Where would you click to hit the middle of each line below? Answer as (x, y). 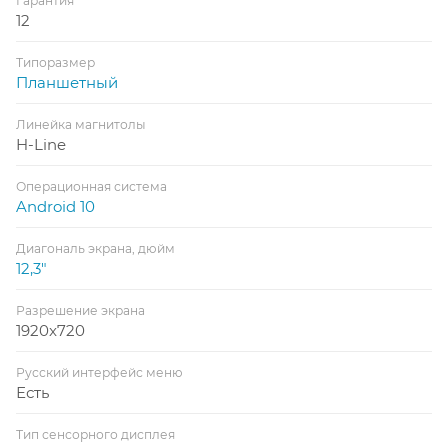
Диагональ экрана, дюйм (95, 248)
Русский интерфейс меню (99, 372)
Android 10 (55, 206)
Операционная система (91, 186)
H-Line (41, 144)
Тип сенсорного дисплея (95, 434)
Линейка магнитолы (81, 124)
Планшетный (67, 82)
